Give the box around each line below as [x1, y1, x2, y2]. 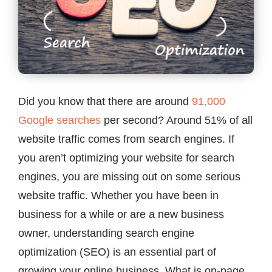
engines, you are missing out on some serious [18, 171, 240, 183]
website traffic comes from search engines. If [18, 133, 234, 146]
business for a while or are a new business [18, 208, 224, 221]
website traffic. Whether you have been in [18, 189, 219, 202]
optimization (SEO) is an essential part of [18, 246, 216, 259]
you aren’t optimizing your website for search [18, 152, 234, 165]
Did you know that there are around [18, 95, 192, 108]
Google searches [18, 114, 101, 127]
